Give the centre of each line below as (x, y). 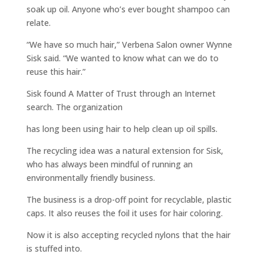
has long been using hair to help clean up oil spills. (122, 129)
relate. (38, 23)
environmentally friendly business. (90, 178)
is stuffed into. (54, 248)
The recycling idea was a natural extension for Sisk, (125, 151)
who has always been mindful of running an (109, 164)
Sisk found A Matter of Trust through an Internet (121, 93)
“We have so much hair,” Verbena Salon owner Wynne (129, 44)
